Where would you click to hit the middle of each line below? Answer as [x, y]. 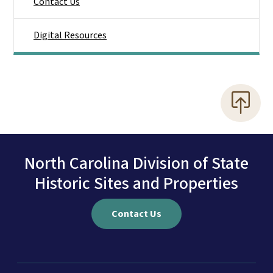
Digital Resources [70, 35]
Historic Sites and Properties [136, 183]
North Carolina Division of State [136, 163]
